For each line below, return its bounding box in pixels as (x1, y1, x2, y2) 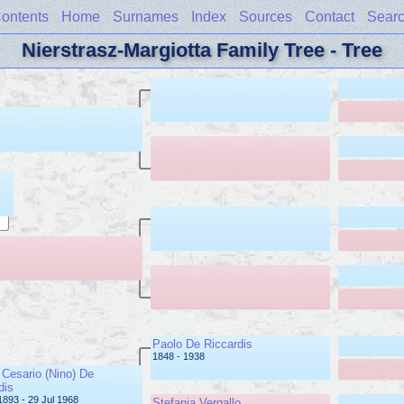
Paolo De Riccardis (152, 337, 252, 351)
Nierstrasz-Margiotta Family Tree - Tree (22, 39, 382, 61)
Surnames (113, 9, 179, 24)
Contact (305, 9, 354, 24)
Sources (239, 9, 292, 24)
